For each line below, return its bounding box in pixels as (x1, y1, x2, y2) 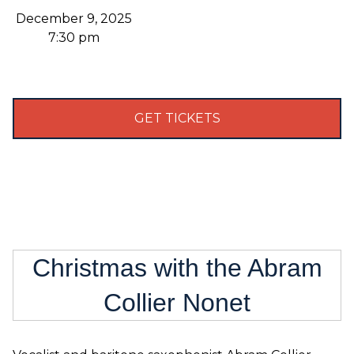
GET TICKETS (134, 111, 220, 126)
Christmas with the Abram (32, 254, 322, 282)
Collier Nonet (104, 288, 250, 317)
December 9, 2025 (16, 11, 132, 26)
